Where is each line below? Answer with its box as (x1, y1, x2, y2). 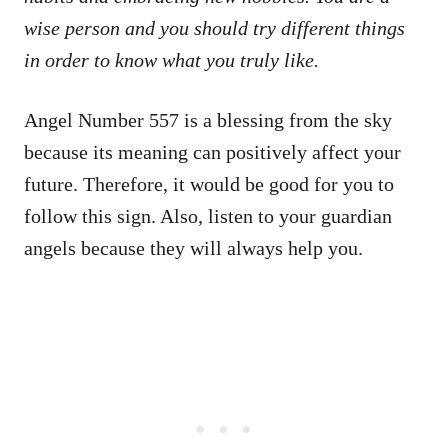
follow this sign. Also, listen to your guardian (24, 204, 392, 227)
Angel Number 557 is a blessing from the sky (24, 108, 392, 131)
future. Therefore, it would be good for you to (24, 172, 394, 195)
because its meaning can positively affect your (24, 140, 401, 163)
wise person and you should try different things (24, 16, 405, 39)
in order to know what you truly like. (24, 48, 319, 71)
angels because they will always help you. (24, 236, 363, 259)
